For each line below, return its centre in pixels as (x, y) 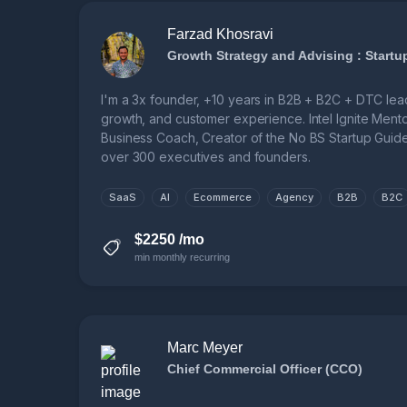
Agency (294, 198)
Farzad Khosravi (220, 35)
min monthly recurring (182, 258)
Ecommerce (223, 198)
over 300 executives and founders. (206, 157)
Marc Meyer (205, 348)
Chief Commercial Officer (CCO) (265, 369)
